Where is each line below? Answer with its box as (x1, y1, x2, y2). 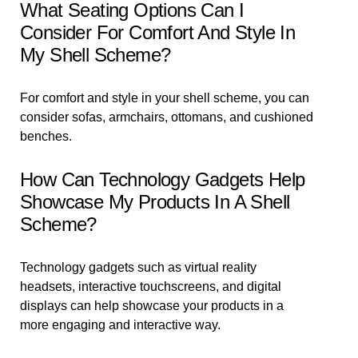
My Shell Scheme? (20, 44, 171, 66)
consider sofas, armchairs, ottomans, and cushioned (20, 110, 313, 124)
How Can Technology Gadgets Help (20, 169, 305, 190)
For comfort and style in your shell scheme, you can (20, 91, 309, 105)
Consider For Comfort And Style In (20, 22, 296, 43)
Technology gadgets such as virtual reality (20, 261, 257, 274)
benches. (20, 129, 72, 143)
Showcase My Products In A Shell (20, 191, 290, 213)
